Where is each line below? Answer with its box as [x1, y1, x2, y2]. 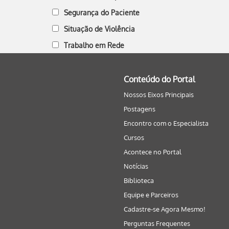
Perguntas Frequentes [124, 219, 190, 227]
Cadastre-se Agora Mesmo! [124, 205, 205, 213]
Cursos [124, 133, 144, 142]
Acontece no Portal [124, 148, 181, 156]
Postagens [124, 105, 155, 113]
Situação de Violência [64, 25, 135, 33]
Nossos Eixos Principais [124, 90, 194, 99]
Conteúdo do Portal [124, 74, 195, 84]
